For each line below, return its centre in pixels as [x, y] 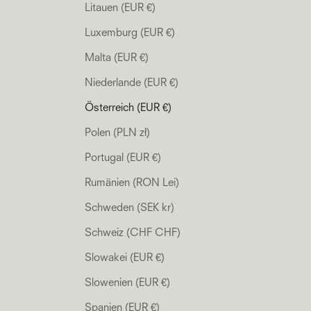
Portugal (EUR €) [123, 158]
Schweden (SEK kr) [129, 208]
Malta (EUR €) [117, 58]
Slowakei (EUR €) [125, 258]
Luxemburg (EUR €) [130, 33]
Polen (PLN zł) [117, 133]
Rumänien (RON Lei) [132, 183]
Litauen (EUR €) [120, 8]
